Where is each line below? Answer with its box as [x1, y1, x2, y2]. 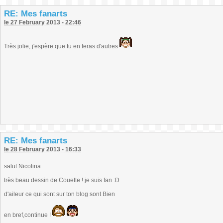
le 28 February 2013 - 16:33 [4, 146, 81, 153]
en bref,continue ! [4, 212, 52, 219]
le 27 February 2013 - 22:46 [4, 19, 81, 26]
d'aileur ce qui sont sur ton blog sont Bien [4, 191, 115, 198]
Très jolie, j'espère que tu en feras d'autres [4, 43, 119, 50]
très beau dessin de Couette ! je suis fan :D [4, 177, 119, 184]
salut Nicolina [4, 163, 41, 170]
